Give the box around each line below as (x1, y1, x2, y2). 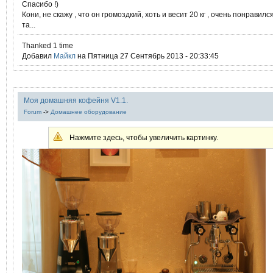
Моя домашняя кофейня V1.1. (24, 96, 128, 104)
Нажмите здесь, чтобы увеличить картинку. (69, 133, 219, 141)
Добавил (22, 52, 54, 60)
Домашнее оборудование (51, 108, 127, 115)
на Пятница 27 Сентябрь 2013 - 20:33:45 (76, 52, 219, 60)
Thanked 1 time (22, 41, 73, 49)
